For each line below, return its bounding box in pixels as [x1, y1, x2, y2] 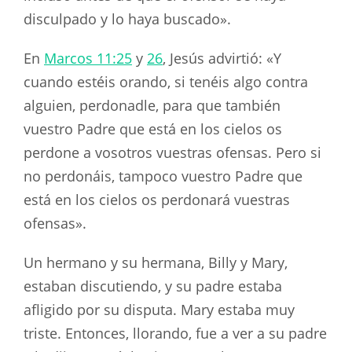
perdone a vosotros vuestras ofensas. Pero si [24, 142, 321, 162]
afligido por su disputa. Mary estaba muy [24, 299, 295, 319]
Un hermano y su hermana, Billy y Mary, [24, 252, 288, 272]
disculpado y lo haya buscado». [24, 9, 231, 29]
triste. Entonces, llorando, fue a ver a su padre [24, 323, 327, 343]
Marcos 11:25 [44, 48, 132, 68]
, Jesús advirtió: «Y [163, 48, 281, 68]
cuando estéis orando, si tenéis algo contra [24, 71, 308, 91]
